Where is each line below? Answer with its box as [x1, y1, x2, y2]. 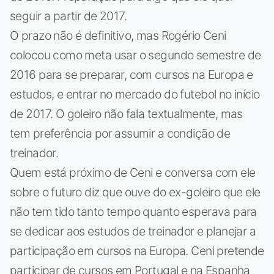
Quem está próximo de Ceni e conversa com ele [10, 165, 256, 180]
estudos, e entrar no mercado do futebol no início [10, 87, 260, 102]
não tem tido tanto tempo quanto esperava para [10, 204, 257, 220]
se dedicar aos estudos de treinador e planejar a [10, 224, 256, 239]
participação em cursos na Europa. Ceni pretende [10, 243, 264, 259]
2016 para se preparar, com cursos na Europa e [10, 67, 253, 83]
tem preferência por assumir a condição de [10, 126, 231, 141]
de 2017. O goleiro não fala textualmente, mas [10, 106, 243, 122]
